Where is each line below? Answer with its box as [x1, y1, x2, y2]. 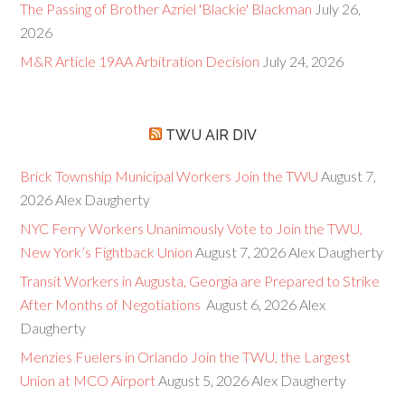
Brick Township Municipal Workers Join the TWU [20, 167, 319, 184]
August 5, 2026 [158, 372, 250, 389]
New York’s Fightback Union [20, 243, 193, 260]
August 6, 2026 [206, 296, 297, 313]
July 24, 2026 [262, 52, 344, 70]
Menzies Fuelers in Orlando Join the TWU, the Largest [20, 348, 352, 365]
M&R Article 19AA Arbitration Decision [20, 52, 260, 70]
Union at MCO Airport [20, 372, 156, 389]
